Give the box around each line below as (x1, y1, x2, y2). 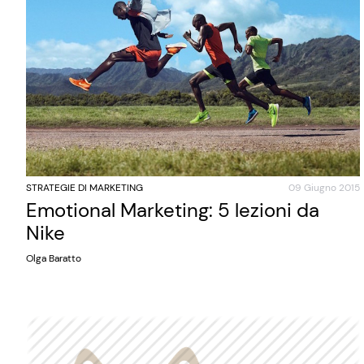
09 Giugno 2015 (288, 180, 360, 194)
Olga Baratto (26, 251, 81, 265)
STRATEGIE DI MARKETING (26, 180, 143, 194)
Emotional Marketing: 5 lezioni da (26, 197, 319, 223)
